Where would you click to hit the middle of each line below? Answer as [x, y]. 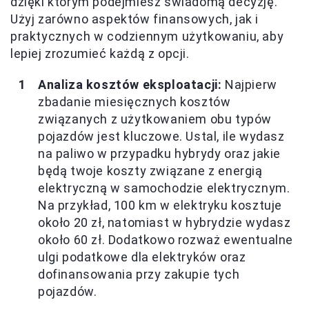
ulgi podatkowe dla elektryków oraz [142, 257]
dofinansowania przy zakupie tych [139, 274]
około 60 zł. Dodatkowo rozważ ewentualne [166, 239]
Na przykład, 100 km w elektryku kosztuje [160, 205]
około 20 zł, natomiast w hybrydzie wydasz [165, 222]
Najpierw [249, 84]
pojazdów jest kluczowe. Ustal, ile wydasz [161, 136]
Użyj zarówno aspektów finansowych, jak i [135, 19]
